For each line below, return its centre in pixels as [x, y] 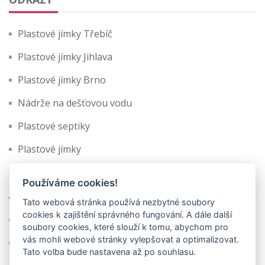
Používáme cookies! [70, 182]
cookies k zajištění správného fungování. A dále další [127, 214]
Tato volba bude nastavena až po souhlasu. [109, 251]
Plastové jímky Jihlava [65, 57]
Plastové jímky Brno [62, 80]
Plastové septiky [54, 126]
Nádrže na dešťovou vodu [75, 103]
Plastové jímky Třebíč [65, 34]
